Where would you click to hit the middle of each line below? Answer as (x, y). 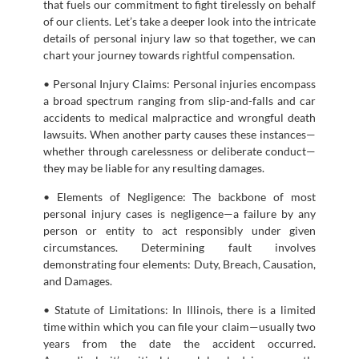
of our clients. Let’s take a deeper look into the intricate (179, 21)
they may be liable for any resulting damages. (154, 167)
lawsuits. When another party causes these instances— (179, 134)
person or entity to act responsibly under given (179, 230)
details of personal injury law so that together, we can (179, 38)
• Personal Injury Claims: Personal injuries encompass (179, 83)
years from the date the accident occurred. (179, 343)
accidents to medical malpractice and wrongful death (179, 117)
